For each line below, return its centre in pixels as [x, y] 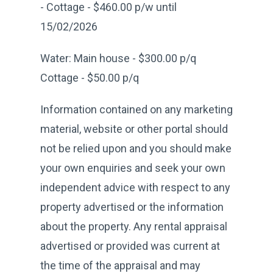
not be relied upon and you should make [136, 148]
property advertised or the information [132, 207]
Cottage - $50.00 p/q [90, 77]
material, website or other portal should [134, 129]
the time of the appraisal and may [120, 265]
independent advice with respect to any [135, 187]
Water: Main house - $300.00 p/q [118, 58]
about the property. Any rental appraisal [134, 226]
